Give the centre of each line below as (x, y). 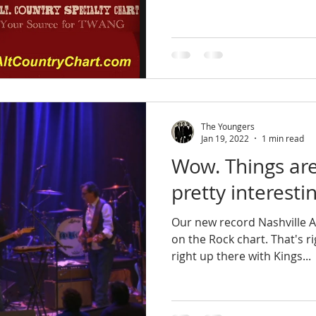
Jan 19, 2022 (225, 138)
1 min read (283, 138)
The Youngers (228, 126)
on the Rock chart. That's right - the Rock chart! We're (180, 239)
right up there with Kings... (241, 256)
